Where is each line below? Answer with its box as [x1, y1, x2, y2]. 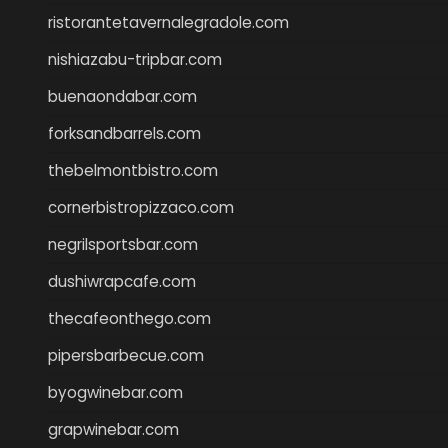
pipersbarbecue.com [48, 344, 204, 366]
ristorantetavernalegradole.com [48, 11, 289, 33]
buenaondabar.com [48, 85, 197, 107]
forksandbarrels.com [48, 122, 201, 144]
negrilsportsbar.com [48, 233, 198, 255]
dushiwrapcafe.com [48, 270, 196, 292]
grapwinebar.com [48, 418, 179, 440]
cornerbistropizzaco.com [48, 196, 234, 218]
